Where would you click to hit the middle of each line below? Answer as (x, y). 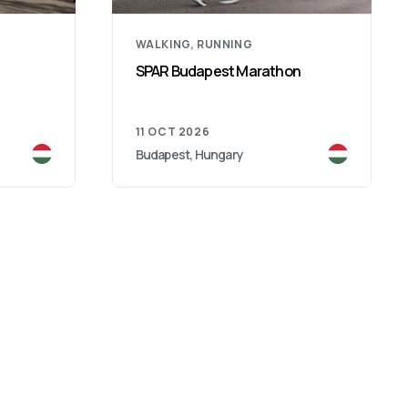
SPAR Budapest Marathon (218, 71)
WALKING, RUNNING (194, 44)
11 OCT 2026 (173, 132)
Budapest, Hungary (189, 154)
